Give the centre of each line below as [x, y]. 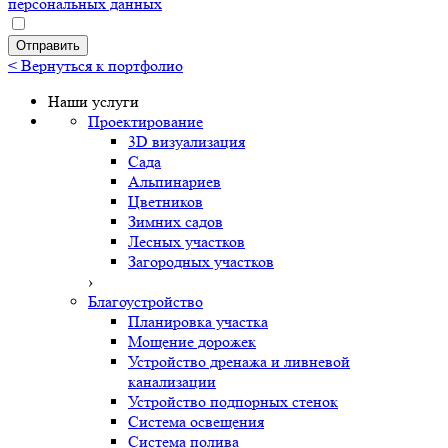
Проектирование [145, 122]
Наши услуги [93, 102]
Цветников [165, 202]
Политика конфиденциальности [120, 26]
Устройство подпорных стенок [233, 402]
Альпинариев [174, 182]
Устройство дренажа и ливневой [239, 362]
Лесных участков [186, 242]
